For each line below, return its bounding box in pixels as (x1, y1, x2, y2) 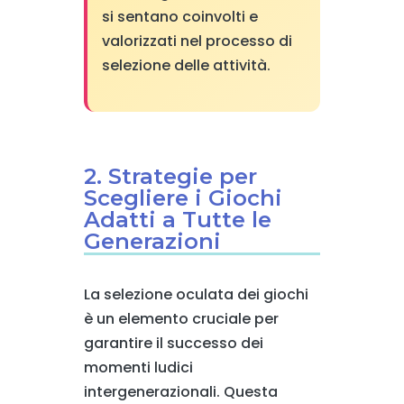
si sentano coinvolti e (101, 5, 258, 27)
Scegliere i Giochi (83, 184, 282, 211)
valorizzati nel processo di (101, 30, 292, 51)
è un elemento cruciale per (83, 308, 279, 329)
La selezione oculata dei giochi (83, 283, 308, 305)
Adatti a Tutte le (83, 206, 271, 233)
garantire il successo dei (83, 332, 263, 353)
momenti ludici (83, 356, 193, 378)
